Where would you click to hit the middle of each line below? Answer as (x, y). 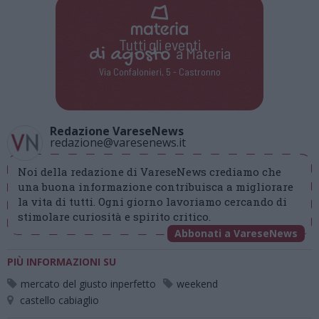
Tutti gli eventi (159, 44)
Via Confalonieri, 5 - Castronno (159, 71)
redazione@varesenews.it (118, 143)
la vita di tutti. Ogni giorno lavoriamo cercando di (152, 202)
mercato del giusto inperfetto (88, 284)
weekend (197, 284)
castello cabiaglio (59, 300)
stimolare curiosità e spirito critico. (114, 217)
